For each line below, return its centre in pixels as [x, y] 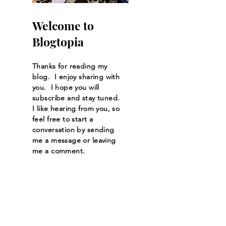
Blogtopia [58, 41]
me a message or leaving [74, 140]
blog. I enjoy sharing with [76, 76]
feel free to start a [63, 119]
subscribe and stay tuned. [76, 98]
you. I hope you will [66, 87]
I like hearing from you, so [76, 108]
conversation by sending [73, 129]
